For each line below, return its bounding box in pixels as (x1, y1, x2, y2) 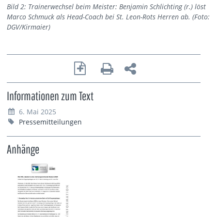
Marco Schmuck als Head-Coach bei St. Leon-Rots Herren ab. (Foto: (7, 12, 210, 22)
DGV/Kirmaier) (7, 22, 50, 32)
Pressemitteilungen (19, 117, 82, 127)
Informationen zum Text (7, 88, 93, 103)
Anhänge (7, 141, 39, 156)
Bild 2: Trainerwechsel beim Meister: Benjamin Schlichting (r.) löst (7, 2, 206, 12)
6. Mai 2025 (19, 107, 57, 117)
